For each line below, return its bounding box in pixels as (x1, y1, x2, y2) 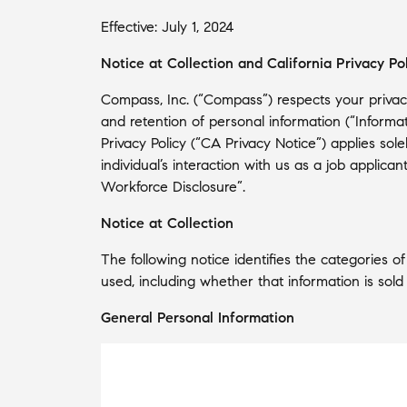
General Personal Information (101, 308, 294, 326)
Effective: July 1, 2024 (101, 17, 233, 35)
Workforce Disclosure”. (101, 177, 245, 195)
